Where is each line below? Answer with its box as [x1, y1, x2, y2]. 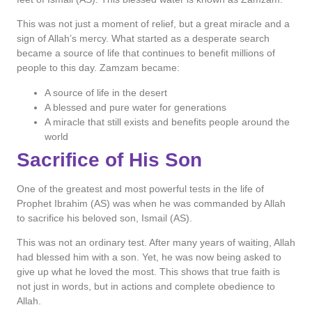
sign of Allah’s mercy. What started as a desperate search [17, 33, 270, 45]
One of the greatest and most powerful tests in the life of [17, 182, 264, 194]
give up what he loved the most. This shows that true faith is [17, 266, 280, 278]
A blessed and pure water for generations [45, 101, 226, 113]
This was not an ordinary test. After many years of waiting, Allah [17, 237, 295, 249]
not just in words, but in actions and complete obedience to [17, 281, 275, 292]
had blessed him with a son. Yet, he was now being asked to [17, 251, 281, 263]
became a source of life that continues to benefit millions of [17, 47, 275, 59]
